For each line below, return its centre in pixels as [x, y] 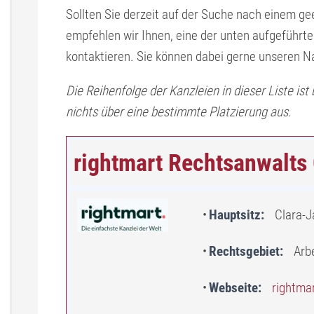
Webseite [233, 288]
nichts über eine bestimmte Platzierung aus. [179, 112]
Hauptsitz [235, 215]
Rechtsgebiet [244, 251]
